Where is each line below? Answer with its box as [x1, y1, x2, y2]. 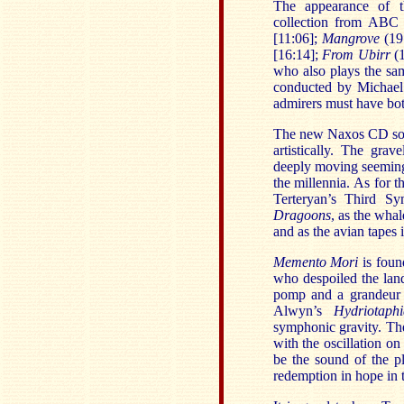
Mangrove [321, 31, 380, 46]
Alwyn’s [272, 303, 334, 318]
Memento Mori [272, 254, 363, 270]
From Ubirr [322, 47, 394, 62]
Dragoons [272, 207, 331, 223]
